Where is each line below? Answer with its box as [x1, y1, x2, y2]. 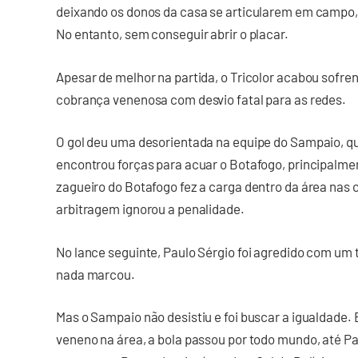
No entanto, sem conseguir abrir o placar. [56, 26, 288, 42]
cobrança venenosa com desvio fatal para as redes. [56, 90, 347, 107]
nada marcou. [56, 265, 135, 282]
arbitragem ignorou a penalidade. [56, 201, 245, 217]
